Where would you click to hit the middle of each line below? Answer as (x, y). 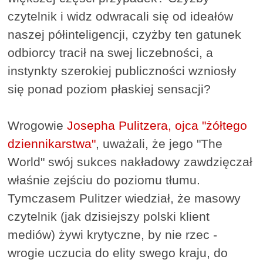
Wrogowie (38, 126)
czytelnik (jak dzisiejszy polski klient (109, 217)
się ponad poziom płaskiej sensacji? (109, 89)
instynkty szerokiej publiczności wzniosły (122, 71)
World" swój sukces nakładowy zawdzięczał (130, 162)
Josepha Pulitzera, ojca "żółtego (157, 126)
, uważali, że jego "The (159, 144)
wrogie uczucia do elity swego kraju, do (118, 253)
